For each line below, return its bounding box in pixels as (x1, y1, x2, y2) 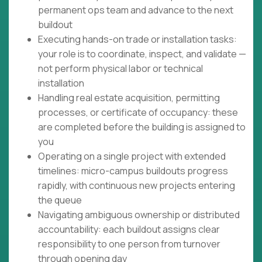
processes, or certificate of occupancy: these (38, 106, 238, 119)
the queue (38, 194, 82, 207)
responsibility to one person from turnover (38, 237, 220, 251)
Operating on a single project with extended (38, 150, 226, 163)
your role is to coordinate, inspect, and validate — (38, 47, 246, 61)
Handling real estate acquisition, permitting (38, 91, 220, 105)
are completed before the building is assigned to (38, 120, 246, 134)
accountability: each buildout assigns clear (38, 223, 220, 236)
